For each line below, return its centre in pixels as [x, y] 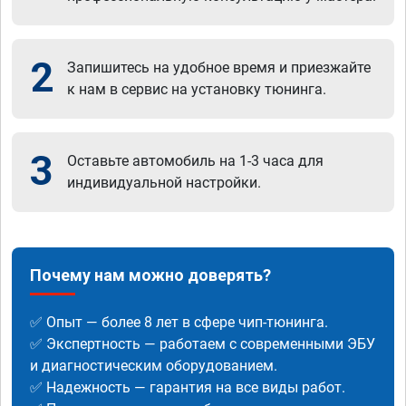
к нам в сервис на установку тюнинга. [197, 89]
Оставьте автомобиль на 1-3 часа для [195, 160]
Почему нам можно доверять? [150, 275]
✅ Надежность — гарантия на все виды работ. [188, 387]
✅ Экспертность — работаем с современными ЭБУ [203, 343]
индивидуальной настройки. [164, 182]
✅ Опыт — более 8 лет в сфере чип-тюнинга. [179, 322]
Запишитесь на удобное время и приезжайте [219, 67]
